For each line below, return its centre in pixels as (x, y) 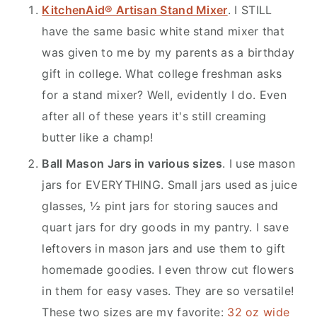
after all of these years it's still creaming (154, 116)
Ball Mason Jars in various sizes (132, 164)
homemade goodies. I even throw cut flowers (168, 270)
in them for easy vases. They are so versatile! (168, 291)
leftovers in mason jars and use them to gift (164, 249)
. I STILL (250, 10)
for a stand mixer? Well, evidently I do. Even (164, 95)
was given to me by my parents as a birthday (168, 53)
